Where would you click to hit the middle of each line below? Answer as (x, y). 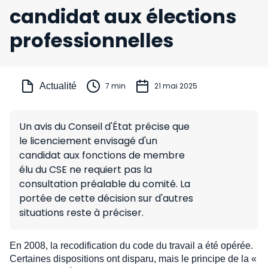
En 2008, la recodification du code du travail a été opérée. (131, 246)
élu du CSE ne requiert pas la (86, 170)
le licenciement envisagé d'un (88, 141)
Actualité (58, 86)
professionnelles (92, 40)
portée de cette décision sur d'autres (106, 198)
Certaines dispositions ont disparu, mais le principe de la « (133, 259)
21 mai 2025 (176, 86)
